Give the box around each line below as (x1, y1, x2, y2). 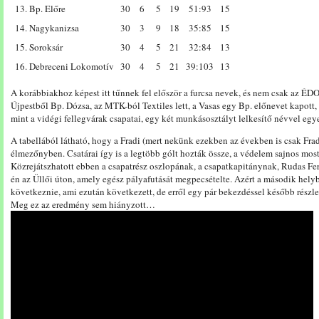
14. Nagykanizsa (15, 21, 79, 34)
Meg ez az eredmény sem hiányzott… (11, 198, 155, 211)
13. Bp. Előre (15, 2, 66, 15)
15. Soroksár (15, 41, 63, 53)
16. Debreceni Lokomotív (15, 60, 114, 73)
